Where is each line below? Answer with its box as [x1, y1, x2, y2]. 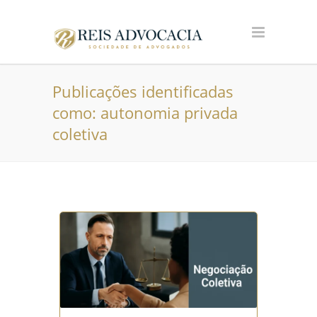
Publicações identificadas [52, 81, 234, 102]
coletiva [52, 123, 108, 144]
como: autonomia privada [52, 102, 238, 123]
